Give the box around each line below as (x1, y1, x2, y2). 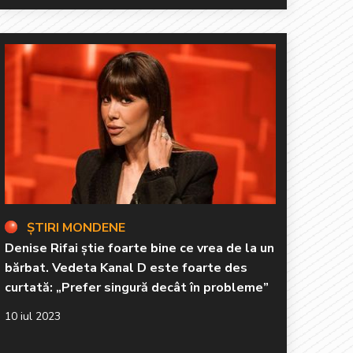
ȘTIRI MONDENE (27, 218, 125, 236)
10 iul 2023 (5, 308, 61, 324)
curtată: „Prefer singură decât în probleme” (5, 278, 269, 296)
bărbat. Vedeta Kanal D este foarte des (5, 258, 247, 277)
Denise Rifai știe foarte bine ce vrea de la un (5, 239, 274, 257)
